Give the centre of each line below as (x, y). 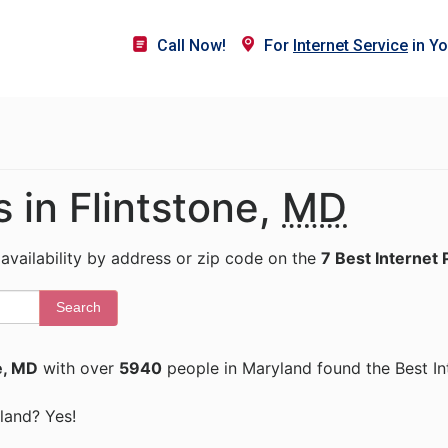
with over (78, 368)
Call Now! (191, 45)
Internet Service (350, 45)
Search (78, 307)
